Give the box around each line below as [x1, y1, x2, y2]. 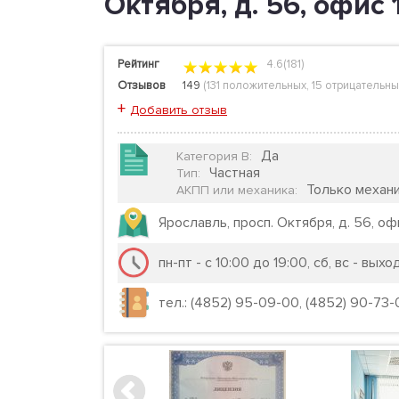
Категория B [176, 149, 249, 164]
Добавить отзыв [130, 102, 227, 118]
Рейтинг [118, 57, 159, 71]
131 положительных [207, 78, 306, 93]
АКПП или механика [176, 183, 295, 198]
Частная [209, 164, 260, 182]
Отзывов [118, 78, 166, 93]
